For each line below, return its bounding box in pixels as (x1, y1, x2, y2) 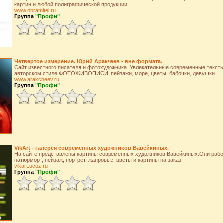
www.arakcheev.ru (14, 76, 59, 82)
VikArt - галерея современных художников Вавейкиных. (14, 145, 169, 151)
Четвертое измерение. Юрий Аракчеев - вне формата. (14, 58, 162, 64)
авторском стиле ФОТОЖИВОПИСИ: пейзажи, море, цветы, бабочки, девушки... (14, 70, 219, 76)
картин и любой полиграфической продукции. (14, 1, 129, 7)
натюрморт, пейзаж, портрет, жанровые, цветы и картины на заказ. (14, 157, 183, 163)
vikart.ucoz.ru (14, 163, 48, 169)
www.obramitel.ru (14, 7, 56, 13)
